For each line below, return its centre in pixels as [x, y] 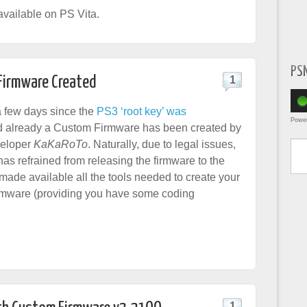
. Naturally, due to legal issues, [162, 144]
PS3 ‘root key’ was [142, 111]
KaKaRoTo [61, 144]
